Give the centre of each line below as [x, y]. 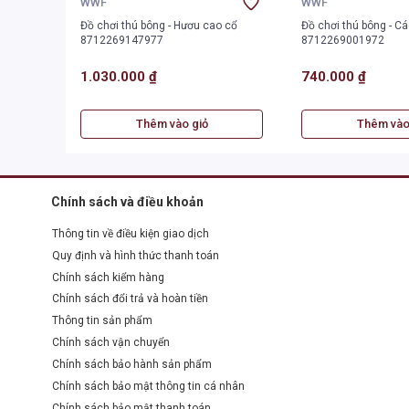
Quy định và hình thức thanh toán [136, 255]
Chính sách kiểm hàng [108, 277]
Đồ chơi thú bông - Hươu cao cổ [124, 26]
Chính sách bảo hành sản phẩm [132, 364]
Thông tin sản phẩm [102, 321]
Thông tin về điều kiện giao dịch [131, 233]
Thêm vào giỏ [172, 124]
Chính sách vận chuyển [111, 343]
